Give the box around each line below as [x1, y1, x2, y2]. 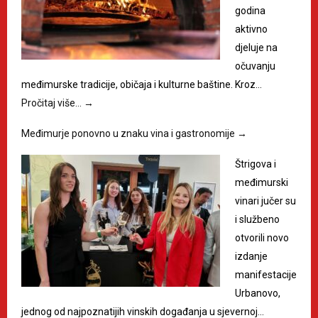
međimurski [235, 176, 288, 188]
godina [235, 4, 265, 16]
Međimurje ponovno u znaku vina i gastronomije [21, 127, 237, 139]
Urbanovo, [235, 287, 280, 299]
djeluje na [235, 41, 278, 53]
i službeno [235, 213, 280, 225]
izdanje [235, 250, 268, 262]
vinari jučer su [235, 194, 296, 207]
